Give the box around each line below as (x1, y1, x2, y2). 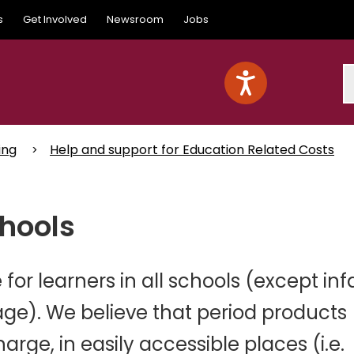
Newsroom (107, 12, 164, 27)
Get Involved (23, 12, 87, 27)
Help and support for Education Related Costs (50, 141, 334, 159)
